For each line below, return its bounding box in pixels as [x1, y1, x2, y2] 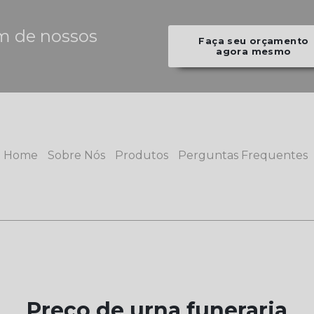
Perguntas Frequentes [178, 148, 308, 162]
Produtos [115, 148, 168, 162]
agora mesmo [216, 46, 292, 57]
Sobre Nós [48, 148, 105, 162]
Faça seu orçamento [198, 36, 309, 46]
